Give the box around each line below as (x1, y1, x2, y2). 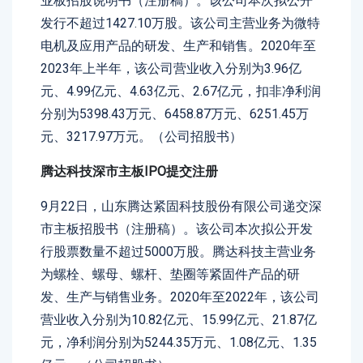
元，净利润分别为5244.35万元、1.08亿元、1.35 (41, 335, 317, 350)
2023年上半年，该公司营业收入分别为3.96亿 (41, 61, 301, 76)
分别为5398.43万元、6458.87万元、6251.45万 (41, 106, 309, 122)
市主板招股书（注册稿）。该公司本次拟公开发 (41, 221, 313, 237)
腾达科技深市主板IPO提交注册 (41, 164, 218, 179)
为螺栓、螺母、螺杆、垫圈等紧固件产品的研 (41, 267, 300, 282)
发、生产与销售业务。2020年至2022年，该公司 (41, 289, 319, 305)
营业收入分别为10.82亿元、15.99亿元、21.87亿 (41, 312, 317, 327)
